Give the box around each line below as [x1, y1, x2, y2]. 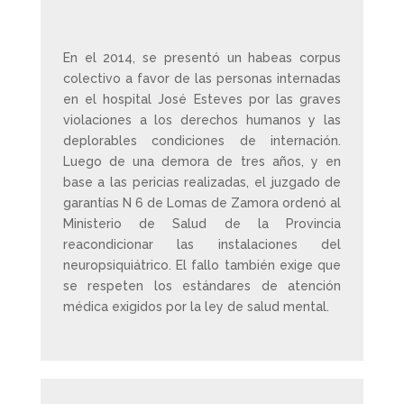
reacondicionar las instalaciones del [62, 237, 342, 252]
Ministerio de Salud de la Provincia [62, 216, 342, 231]
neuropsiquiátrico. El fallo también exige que [62, 258, 342, 272]
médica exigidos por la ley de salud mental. [62, 299, 329, 314]
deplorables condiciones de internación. [62, 133, 342, 148]
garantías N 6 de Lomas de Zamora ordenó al [62, 196, 342, 210]
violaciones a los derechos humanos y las [62, 113, 342, 127]
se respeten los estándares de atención [62, 279, 342, 293]
